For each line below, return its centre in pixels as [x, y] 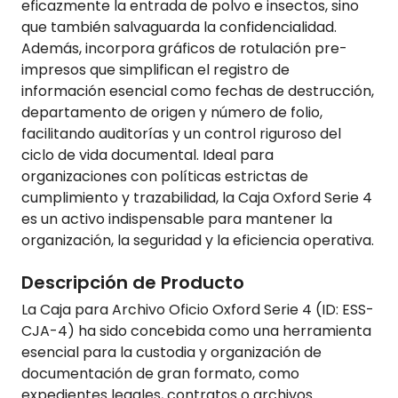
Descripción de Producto [133, 283]
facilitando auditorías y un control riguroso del [181, 134]
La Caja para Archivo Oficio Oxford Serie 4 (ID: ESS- [198, 310]
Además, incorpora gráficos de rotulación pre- [184, 49]
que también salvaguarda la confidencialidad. [179, 28]
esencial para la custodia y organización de [171, 353]
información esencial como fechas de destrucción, [198, 92]
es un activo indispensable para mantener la [177, 219]
